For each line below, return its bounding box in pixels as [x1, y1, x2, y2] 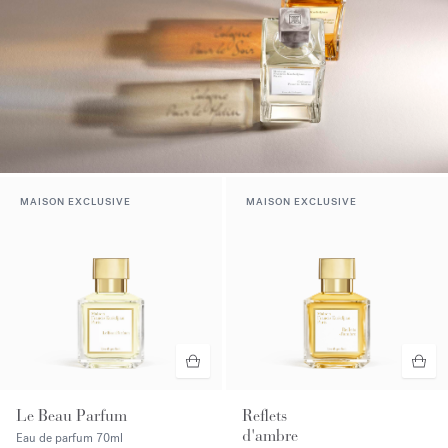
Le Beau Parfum [16, 406, 127, 426]
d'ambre [242, 426, 298, 446]
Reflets [242, 406, 287, 426]
